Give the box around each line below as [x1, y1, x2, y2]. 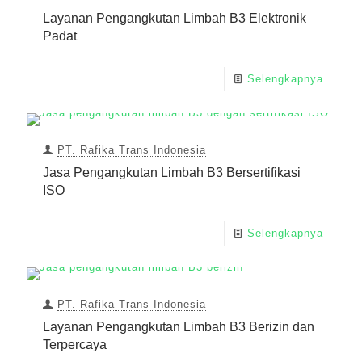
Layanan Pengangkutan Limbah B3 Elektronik [43, 11, 306, 26]
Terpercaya [43, 338, 107, 352]
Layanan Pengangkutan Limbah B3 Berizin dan [43, 320, 314, 335]
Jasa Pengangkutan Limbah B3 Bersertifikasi [43, 166, 301, 180]
